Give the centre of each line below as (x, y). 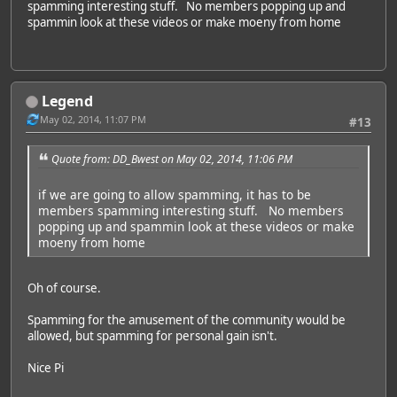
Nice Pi (46, 368)
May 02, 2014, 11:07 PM (93, 119)
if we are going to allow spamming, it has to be (175, 195)
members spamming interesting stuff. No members (191, 211)
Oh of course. (64, 288)
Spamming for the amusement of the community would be (187, 320)
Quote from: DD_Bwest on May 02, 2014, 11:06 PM (172, 159)
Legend (67, 101)
